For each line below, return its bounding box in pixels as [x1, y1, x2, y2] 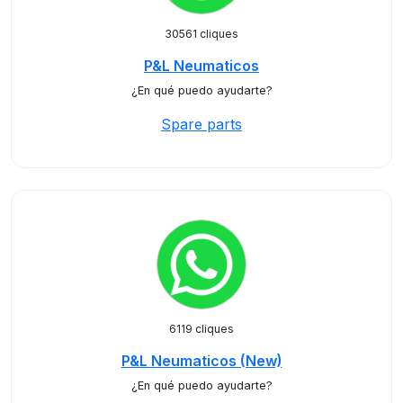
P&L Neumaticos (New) [121, 352, 282, 370]
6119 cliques [169, 322, 234, 336]
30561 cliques [165, 27, 238, 40]
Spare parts [161, 115, 242, 133]
